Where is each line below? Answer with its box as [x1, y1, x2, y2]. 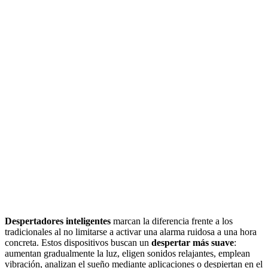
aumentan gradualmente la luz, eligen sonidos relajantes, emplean [5, 248, 250, 258]
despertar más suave [151, 237, 234, 248]
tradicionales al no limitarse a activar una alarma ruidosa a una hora [5, 226, 257, 237]
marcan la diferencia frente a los [111, 215, 233, 226]
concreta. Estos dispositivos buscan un [5, 237, 151, 248]
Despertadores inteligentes [5, 215, 111, 226]
